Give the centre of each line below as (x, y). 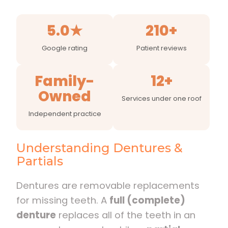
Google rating (65, 48)
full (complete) (147, 200)
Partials (40, 161)
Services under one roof (161, 98)
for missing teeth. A (63, 200)
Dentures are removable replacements (108, 185)
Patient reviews (161, 48)
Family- (65, 81)
